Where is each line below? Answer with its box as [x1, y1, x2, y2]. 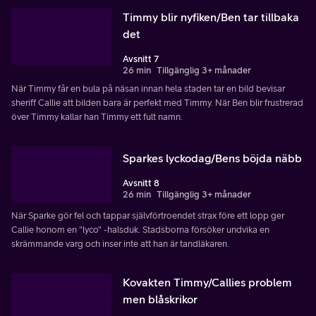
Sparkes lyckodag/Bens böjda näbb [123, 151, 302, 164]
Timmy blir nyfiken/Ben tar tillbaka [123, 10, 299, 23]
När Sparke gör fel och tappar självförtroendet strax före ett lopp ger [11, 209, 284, 221]
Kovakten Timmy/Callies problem [123, 275, 292, 288]
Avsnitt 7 [123, 53, 159, 64]
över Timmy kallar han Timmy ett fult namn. [11, 111, 183, 122]
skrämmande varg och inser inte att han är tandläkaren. [11, 238, 229, 249]
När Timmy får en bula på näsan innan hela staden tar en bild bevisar [11, 83, 285, 94]
